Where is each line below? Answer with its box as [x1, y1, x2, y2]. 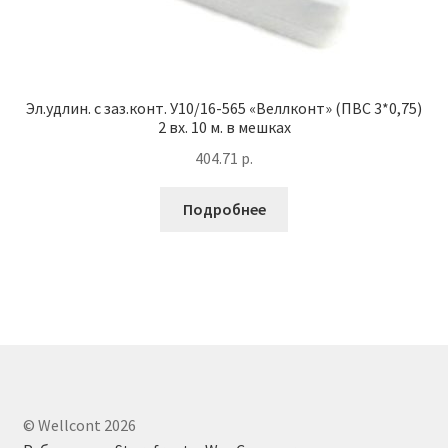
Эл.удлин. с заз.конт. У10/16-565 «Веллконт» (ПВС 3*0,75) [26, 98, 422, 119]
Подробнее [182, 198, 266, 219]
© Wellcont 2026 [22, 414, 136, 435]
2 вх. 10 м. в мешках [157, 117, 291, 138]
